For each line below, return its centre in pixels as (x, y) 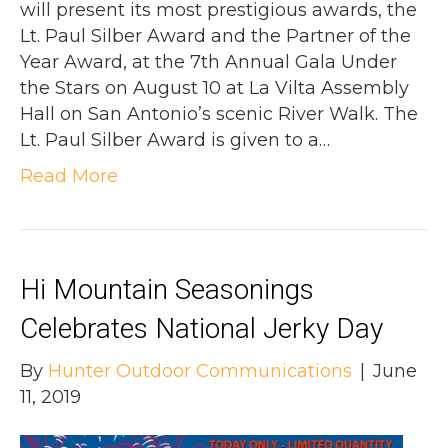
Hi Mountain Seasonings (167, 290)
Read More (69, 176)
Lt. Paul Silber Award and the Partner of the (215, 36)
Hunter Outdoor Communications (200, 371)
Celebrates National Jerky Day (201, 329)
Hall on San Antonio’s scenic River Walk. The (219, 114)
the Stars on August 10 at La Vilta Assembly (214, 88)
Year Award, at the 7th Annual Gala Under (208, 62)
